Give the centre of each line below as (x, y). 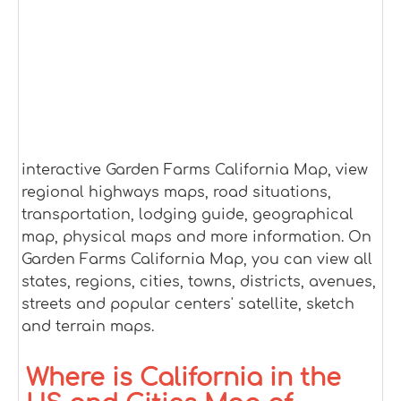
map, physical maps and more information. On (196, 237)
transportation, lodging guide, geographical (188, 215)
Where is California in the (183, 378)
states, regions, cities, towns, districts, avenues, (199, 282)
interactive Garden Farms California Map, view (195, 170)
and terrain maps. (88, 327)
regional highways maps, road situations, (176, 192)
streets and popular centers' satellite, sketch (188, 304)
